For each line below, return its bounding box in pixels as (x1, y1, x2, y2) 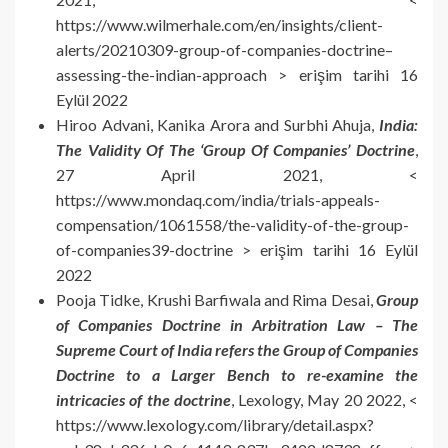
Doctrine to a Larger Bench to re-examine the (56, 364, 418, 384)
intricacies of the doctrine (56, 389, 231, 409)
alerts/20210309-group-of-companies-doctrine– (56, 39, 393, 59)
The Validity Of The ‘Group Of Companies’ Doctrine (56, 139, 415, 159)
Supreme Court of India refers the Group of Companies (56, 339, 418, 359)
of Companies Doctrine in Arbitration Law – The (56, 314, 418, 334)
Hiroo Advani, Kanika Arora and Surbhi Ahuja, (56, 114, 379, 134)
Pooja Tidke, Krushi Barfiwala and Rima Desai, (56, 289, 376, 309)
